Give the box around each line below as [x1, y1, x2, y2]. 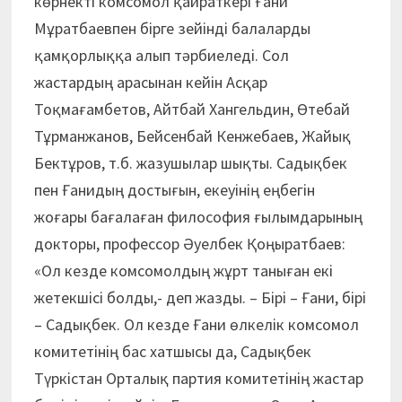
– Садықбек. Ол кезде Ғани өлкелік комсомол [33, 314, 359, 335]
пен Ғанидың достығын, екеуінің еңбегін [33, 179, 315, 200]
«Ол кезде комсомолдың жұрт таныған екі [33, 260, 333, 281]
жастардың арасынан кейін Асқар [33, 72, 267, 92]
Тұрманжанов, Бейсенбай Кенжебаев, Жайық [33, 126, 351, 146]
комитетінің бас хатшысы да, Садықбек [33, 341, 311, 362]
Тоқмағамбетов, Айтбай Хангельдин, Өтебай [33, 99, 350, 119]
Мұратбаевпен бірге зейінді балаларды [33, 18, 310, 39]
